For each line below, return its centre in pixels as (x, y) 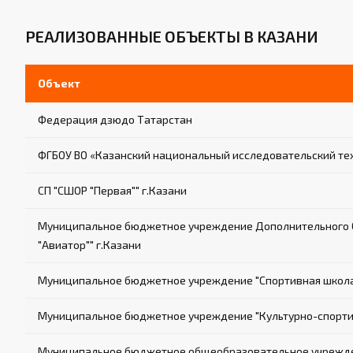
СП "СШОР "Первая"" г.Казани (112, 190)
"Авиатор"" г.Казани (89, 245)
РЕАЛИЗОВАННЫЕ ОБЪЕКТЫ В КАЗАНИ (172, 36)
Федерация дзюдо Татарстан (115, 119)
